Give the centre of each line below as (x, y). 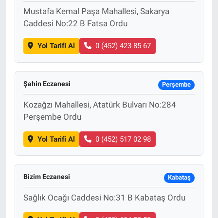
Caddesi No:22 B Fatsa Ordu (75, 24)
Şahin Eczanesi (47, 83)
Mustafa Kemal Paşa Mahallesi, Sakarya (96, 11)
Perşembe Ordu (52, 117)
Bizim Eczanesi (46, 177)
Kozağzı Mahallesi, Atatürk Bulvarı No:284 (100, 104)
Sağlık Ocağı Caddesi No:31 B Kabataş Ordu (104, 197)
